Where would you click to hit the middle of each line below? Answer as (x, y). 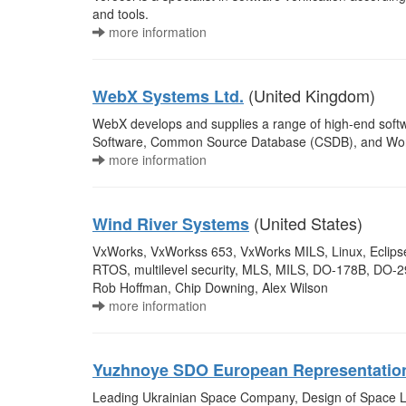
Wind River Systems (171, 224)
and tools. (121, 14)
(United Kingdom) (309, 95)
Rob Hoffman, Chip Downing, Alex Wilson (210, 287)
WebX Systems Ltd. (168, 96)
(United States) (306, 223)
